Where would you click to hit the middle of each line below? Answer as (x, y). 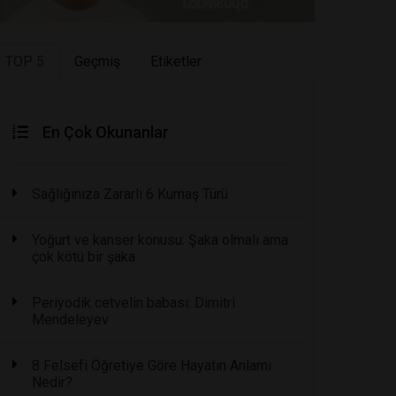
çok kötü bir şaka (84, 256)
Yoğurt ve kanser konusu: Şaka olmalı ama (160, 240)
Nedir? (53, 382)
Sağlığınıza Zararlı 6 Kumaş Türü (130, 194)
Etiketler (176, 61)
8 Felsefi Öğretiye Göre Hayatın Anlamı (152, 365)
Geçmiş (98, 61)
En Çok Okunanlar (106, 132)
